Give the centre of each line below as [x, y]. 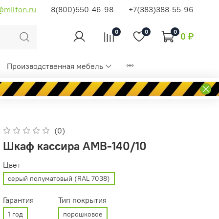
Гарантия [19, 200]
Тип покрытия [83, 200]
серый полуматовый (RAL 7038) [59, 179]
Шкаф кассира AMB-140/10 [75, 145]
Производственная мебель [55, 66]
